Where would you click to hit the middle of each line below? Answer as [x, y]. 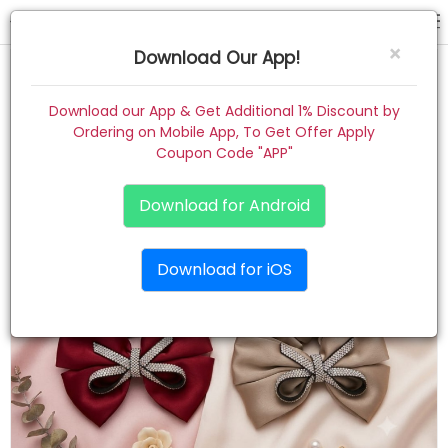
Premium [52, 238]
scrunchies [224, 22]
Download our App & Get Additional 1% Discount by [224, 111]
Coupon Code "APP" [224, 153]
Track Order [61, 410]
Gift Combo [61, 281]
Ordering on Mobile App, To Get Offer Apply [224, 132]
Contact [49, 367]
